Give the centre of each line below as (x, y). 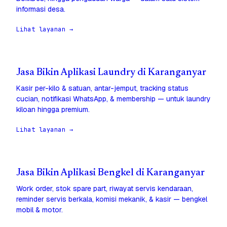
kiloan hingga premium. (53, 110)
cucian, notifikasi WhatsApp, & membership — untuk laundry (113, 99)
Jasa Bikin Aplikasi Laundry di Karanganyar (111, 73)
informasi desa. (41, 9)
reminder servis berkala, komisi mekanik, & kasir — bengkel (112, 199)
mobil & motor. (40, 210)
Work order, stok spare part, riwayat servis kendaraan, (105, 189)
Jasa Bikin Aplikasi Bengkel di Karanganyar (110, 173)
